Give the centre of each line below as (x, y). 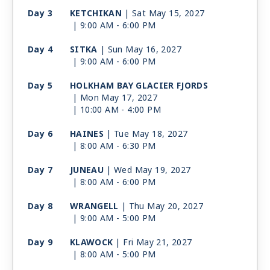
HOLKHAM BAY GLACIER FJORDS (139, 86)
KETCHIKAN (96, 14)
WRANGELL (94, 206)
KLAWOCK (92, 243)
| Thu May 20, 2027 (162, 206)
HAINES (87, 134)
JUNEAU (87, 170)
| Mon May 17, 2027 (115, 98)
